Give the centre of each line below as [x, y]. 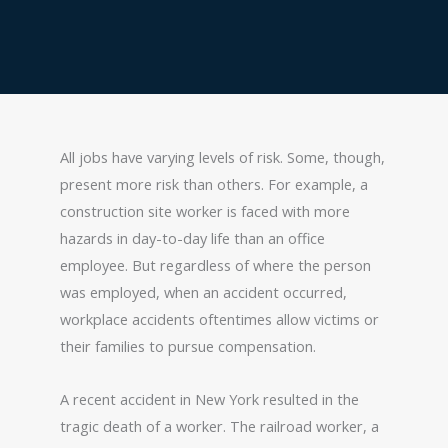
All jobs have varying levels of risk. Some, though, [222, 157]
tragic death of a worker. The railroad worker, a [219, 425]
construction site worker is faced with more [205, 211]
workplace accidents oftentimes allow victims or [219, 319]
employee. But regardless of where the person [215, 265]
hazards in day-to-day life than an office [192, 238]
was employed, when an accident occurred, [203, 292]
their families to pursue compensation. [188, 346]
